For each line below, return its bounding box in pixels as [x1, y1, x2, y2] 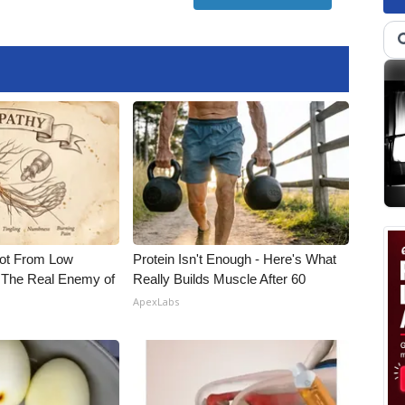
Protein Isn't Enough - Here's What [133, 251, 337, 267]
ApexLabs [133, 295, 180, 308]
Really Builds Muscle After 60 [133, 271, 306, 287]
